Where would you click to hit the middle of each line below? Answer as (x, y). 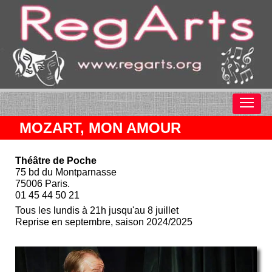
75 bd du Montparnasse (66, 172)
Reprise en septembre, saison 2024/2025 (104, 222)
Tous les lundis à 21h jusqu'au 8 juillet (97, 211)
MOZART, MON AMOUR (100, 128)
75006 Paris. (42, 184)
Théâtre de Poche (56, 161)
